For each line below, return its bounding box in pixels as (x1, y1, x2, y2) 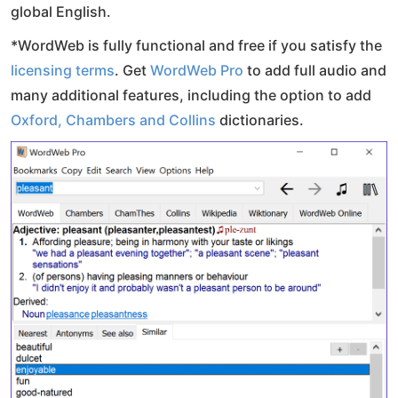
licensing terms (11, 61, 115, 79)
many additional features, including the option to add (11, 86, 371, 104)
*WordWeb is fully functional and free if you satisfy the (11, 36, 382, 54)
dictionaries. (216, 111, 304, 129)
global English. (11, 3, 111, 20)
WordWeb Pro (150, 61, 243, 79)
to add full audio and (243, 61, 386, 79)
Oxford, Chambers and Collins (11, 111, 216, 129)
